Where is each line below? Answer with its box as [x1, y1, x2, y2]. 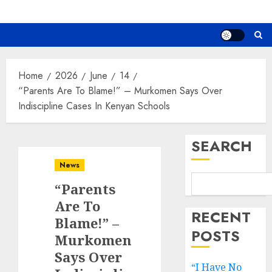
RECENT [191, 206, 251, 228]
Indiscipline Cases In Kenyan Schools [18, 99, 170, 114]
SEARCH [191, 135, 253, 157]
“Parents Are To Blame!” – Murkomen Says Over [18, 84, 222, 98]
